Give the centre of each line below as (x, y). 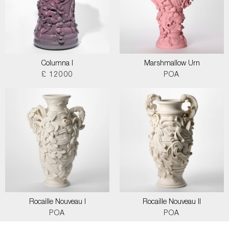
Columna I (57, 64)
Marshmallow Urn (172, 64)
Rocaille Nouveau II (172, 202)
